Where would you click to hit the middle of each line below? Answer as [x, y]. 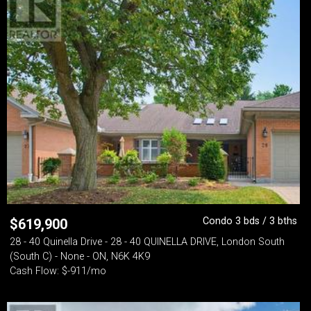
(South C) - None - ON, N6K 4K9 [80, 257]
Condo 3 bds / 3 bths [250, 221]
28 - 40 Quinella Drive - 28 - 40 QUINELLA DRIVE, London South [147, 242]
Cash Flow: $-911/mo [58, 271]
